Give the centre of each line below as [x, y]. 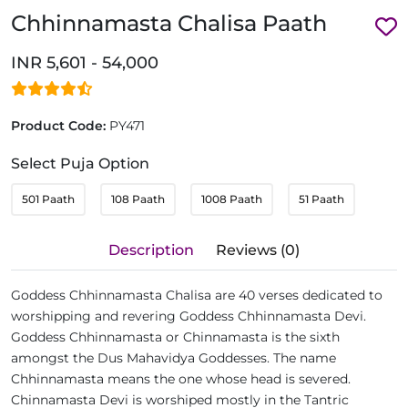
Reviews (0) [258, 250]
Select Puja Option [80, 163]
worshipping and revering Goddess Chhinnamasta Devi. [189, 316]
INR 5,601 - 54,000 [85, 63]
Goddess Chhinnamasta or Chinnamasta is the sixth [175, 337]
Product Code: [60, 126]
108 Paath [138, 199]
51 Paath [321, 199]
